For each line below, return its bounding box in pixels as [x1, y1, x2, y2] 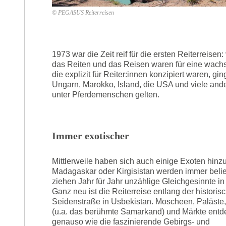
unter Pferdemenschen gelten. [52, 90, 161, 99]
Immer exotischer [52, 130, 129, 141]
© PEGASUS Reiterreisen [52, 9, 114, 16]
